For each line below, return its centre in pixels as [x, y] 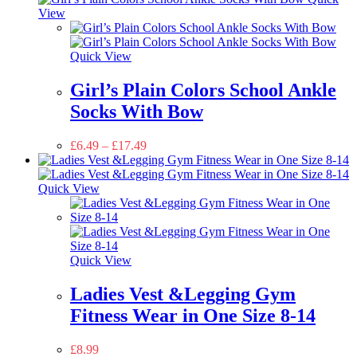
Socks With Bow [137, 111]
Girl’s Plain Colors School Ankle [203, 90]
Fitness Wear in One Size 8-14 [193, 315]
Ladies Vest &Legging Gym [183, 294]
